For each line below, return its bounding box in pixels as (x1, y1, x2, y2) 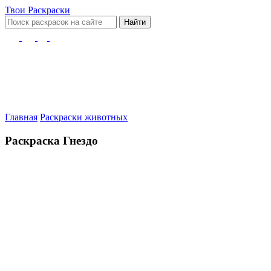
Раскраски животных (40, 112, 128, 122)
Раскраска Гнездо (5, 134, 98, 147)
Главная (5, 112, 38, 122)
